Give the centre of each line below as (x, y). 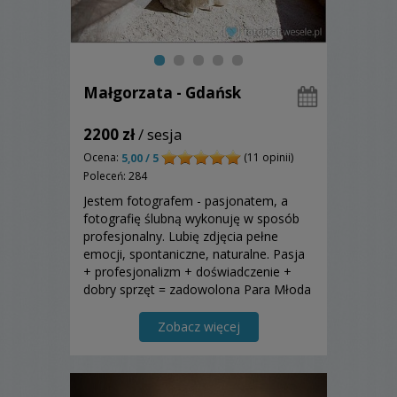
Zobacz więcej (198, 327)
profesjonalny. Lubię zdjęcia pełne (181, 237)
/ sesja (159, 135)
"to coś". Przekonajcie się (156, 325)
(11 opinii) (267, 158)
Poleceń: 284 (115, 176)
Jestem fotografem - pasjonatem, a (186, 201)
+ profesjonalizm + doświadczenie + (187, 272)
